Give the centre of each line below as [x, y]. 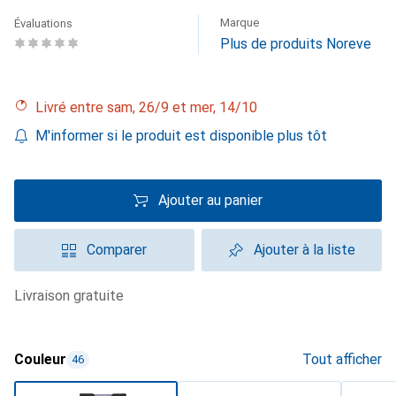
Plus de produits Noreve [296, 44]
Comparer [117, 250]
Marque [240, 23]
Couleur [40, 359]
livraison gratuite [73, 296]
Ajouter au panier [210, 200]
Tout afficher [342, 359]
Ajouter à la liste [304, 250]
